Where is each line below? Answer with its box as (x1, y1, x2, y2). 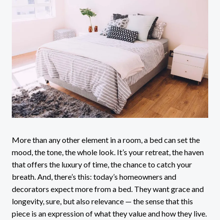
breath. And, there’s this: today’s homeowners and (12, 171, 176, 181)
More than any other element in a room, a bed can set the (12, 135, 200, 144)
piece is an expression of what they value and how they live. (12, 208, 207, 218)
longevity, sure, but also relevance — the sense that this (12, 196, 193, 206)
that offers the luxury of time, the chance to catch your (12, 159, 192, 169)
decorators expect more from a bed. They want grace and (12, 184, 204, 193)
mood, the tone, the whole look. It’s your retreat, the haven (12, 147, 204, 157)
